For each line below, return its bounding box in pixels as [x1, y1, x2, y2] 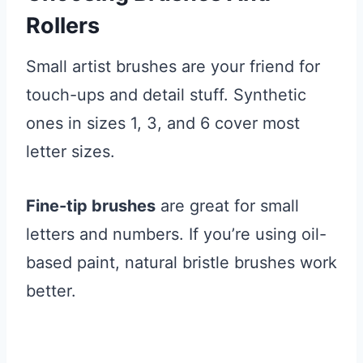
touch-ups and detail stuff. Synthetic [26, 85, 306, 105]
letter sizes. [26, 142, 115, 162]
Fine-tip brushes [26, 196, 156, 216]
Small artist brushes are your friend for [26, 57, 320, 77]
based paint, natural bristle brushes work [26, 253, 337, 273]
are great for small [156, 196, 299, 216]
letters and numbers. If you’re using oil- [26, 224, 327, 245]
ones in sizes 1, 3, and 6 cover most [26, 113, 300, 134]
